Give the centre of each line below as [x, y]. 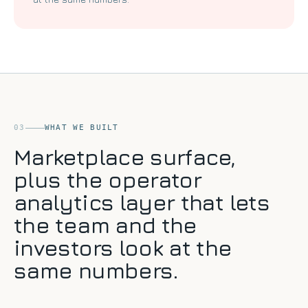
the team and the [106, 225]
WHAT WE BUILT [81, 128]
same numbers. [96, 271]
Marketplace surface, [125, 157]
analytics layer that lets [142, 202]
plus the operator [108, 180]
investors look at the [123, 248]
